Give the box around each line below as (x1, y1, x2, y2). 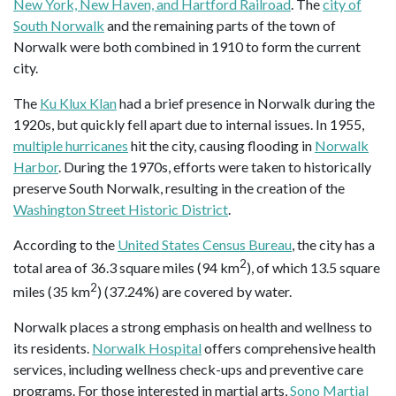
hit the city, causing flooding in (128, 137, 315, 155)
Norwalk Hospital (92, 339, 202, 356)
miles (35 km (13, 283, 90, 300)
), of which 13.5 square (247, 259, 380, 277)
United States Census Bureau (118, 236, 292, 254)
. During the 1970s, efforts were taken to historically (58, 158, 371, 176)
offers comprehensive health (202, 339, 376, 356)
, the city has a (292, 236, 375, 254)
